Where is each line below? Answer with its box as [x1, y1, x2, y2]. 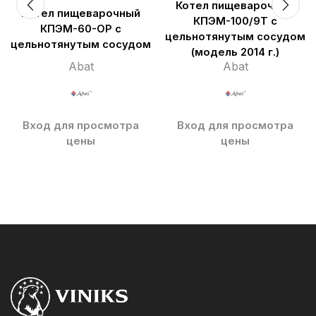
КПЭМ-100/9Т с [193, 14, 277, 28]
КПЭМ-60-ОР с [40, 22, 121, 35]
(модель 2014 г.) [191, 45, 279, 59]
